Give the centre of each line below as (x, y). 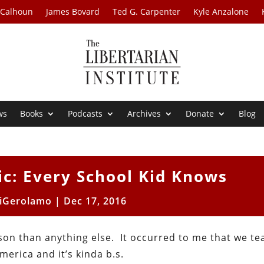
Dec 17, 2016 (95, 201)
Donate (200, 114)
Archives (144, 114)
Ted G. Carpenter (147, 11)
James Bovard (73, 11)
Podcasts (85, 114)
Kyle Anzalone (221, 11)
